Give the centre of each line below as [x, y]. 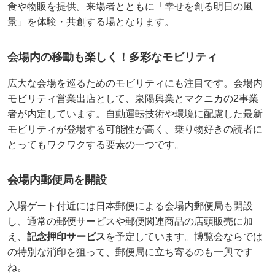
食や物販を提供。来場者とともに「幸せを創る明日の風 [130, 7]
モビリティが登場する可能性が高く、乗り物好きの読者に [135, 130]
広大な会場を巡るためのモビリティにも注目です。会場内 [135, 83]
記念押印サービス [66, 237]
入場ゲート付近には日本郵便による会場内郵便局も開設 [130, 206]
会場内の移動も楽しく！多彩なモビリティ [112, 57]
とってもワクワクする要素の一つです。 [96, 145]
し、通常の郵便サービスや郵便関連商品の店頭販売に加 [130, 222]
